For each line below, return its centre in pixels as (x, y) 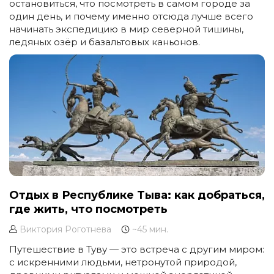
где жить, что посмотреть (88, 209)
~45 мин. (149, 230)
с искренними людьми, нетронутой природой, (123, 262)
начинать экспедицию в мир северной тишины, (126, 29)
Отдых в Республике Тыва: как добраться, (137, 195)
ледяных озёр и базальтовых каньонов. (105, 42)
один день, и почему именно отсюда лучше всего (131, 17)
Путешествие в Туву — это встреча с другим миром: (137, 250)
